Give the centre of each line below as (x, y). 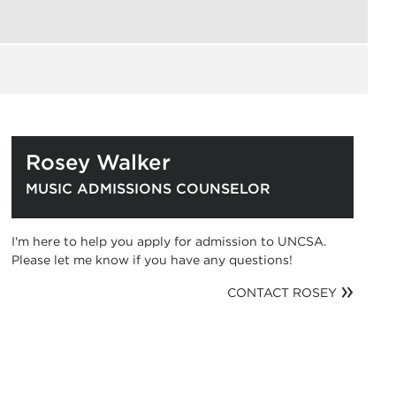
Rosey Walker (99, 162)
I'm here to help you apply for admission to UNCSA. (169, 241)
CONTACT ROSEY (282, 293)
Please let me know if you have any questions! (152, 260)
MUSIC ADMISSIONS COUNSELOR (148, 189)
